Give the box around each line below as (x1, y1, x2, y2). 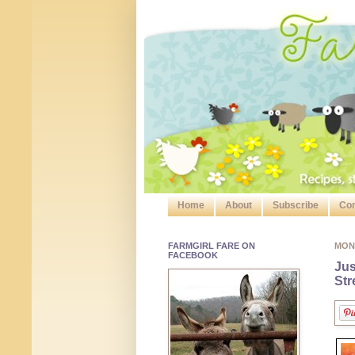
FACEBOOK (168, 250, 218, 261)
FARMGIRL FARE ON (168, 241, 255, 251)
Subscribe (273, 200, 319, 212)
